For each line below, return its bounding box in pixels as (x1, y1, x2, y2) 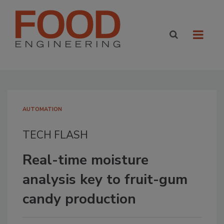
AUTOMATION (22, 105, 62, 113)
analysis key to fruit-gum (22, 170, 187, 189)
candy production (22, 189, 136, 208)
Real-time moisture (22, 150, 148, 169)
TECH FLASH (22, 128, 88, 142)
